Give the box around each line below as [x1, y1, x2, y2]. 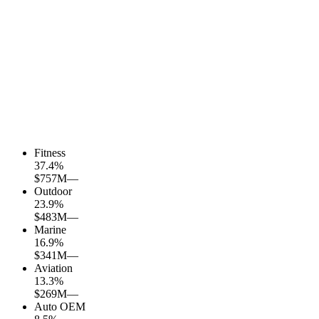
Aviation [34, 262, 73, 275]
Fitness [34, 147, 66, 159]
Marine [34, 224, 66, 236]
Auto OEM [34, 300, 85, 313]
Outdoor [34, 185, 72, 198]
